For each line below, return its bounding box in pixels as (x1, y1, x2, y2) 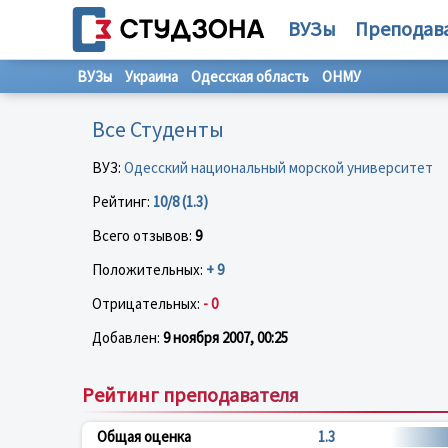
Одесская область (191, 67, 309, 86)
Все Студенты (92, 114, 224, 143)
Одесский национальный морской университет (124, 157, 433, 177)
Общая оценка (97, 426, 191, 446)
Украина (125, 67, 178, 86)
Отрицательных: (92, 293, 203, 313)
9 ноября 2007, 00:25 (163, 327, 288, 347)
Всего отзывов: (92, 225, 195, 245)
